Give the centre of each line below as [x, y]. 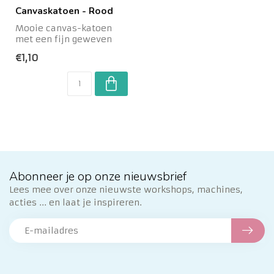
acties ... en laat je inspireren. [76, 203]
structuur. [38, 50]
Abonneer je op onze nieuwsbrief [98, 177]
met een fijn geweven [64, 39]
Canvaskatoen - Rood [64, 11]
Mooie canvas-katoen [64, 28]
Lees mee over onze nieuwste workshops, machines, [126, 190]
